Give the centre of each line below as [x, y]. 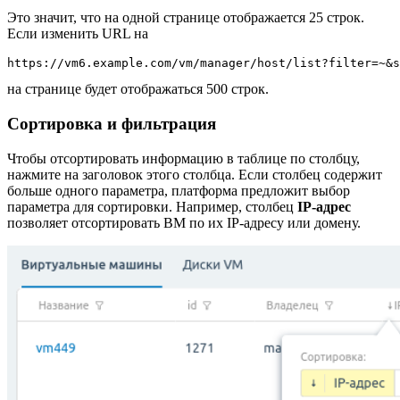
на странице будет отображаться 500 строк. [138, 89]
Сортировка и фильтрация [112, 123]
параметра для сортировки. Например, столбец [152, 206]
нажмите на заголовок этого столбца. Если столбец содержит [195, 174]
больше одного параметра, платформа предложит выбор [179, 190]
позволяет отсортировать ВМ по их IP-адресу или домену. [184, 222]
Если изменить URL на [79, 34]
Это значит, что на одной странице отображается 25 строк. [186, 18]
